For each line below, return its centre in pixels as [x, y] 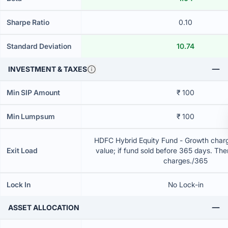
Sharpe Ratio [28, 22]
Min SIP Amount [33, 92]
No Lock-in [186, 184]
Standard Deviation [39, 46]
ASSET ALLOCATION [44, 207]
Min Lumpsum [31, 116]
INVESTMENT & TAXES [48, 69]
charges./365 [186, 161]
